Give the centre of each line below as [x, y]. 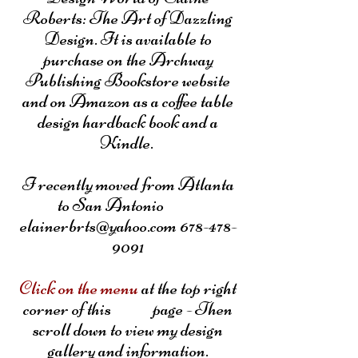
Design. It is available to [128, 39]
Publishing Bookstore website [128, 80]
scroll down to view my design [128, 330]
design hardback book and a [128, 122]
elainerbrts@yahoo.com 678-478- [128, 226]
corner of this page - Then [128, 309]
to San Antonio [128, 205]
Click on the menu [80, 288]
